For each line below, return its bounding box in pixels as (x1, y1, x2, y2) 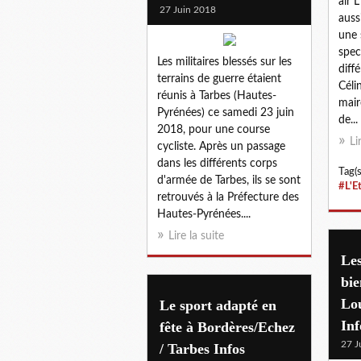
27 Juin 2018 (160, 4, 216, 15)
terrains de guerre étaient (157, 73, 281, 85)
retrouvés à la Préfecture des (157, 191, 299, 203)
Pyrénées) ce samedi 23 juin (157, 106, 294, 118)
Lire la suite (168, 230, 224, 242)
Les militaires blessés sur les (157, 56, 292, 68)
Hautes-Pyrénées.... (157, 208, 251, 220)
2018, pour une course (157, 123, 270, 135)
